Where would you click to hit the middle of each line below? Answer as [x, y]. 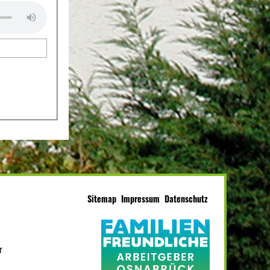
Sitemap [102, 199]
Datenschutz [186, 199]
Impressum [140, 199]
